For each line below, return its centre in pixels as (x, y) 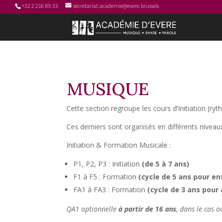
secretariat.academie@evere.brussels (116, 6)
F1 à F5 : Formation (106, 176)
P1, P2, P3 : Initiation (108, 164)
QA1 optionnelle (93, 209)
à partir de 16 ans (148, 209)
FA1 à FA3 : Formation (111, 189)
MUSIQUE (108, 89)
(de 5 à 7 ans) (166, 164)
